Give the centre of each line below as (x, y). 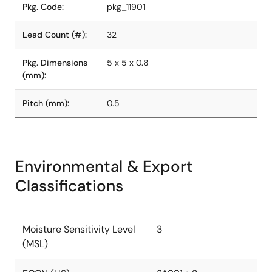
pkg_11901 (126, 7)
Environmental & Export (104, 166)
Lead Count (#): (55, 35)
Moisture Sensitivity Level (79, 229)
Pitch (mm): (46, 103)
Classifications (69, 186)
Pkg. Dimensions (55, 63)
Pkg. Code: (43, 7)
